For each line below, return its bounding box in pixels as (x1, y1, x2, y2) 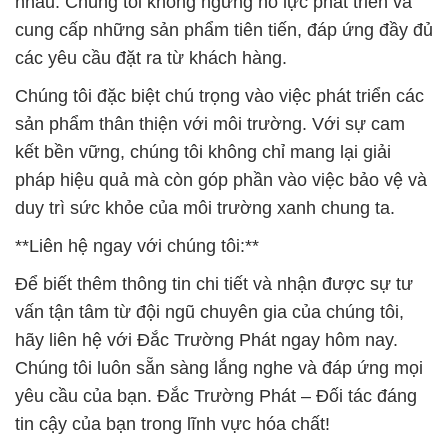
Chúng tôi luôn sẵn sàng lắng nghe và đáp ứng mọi (15, 358, 423, 379)
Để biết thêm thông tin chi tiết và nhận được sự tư (15, 274, 413, 295)
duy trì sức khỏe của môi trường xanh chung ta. (15, 198, 395, 219)
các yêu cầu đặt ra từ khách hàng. (15, 48, 287, 69)
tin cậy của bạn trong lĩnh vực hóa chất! (15, 414, 330, 435)
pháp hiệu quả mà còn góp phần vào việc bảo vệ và (15, 170, 427, 191)
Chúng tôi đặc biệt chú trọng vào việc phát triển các (15, 86, 424, 107)
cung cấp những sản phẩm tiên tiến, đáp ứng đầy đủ (15, 20, 433, 41)
